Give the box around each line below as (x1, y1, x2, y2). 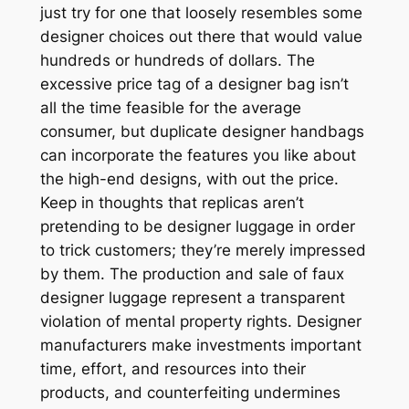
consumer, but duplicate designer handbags (39, 121, 364, 141)
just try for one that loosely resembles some (39, 3, 362, 22)
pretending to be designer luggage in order (39, 216, 355, 236)
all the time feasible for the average (39, 98, 301, 117)
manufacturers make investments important (39, 335, 362, 354)
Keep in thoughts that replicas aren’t (39, 193, 304, 212)
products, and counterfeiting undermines (39, 383, 341, 402)
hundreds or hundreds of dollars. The (39, 50, 315, 69)
